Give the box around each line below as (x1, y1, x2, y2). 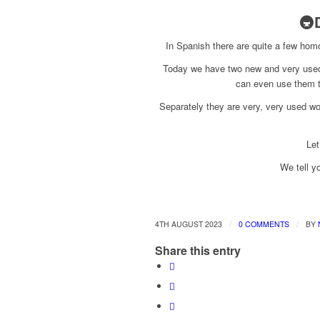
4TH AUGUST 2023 (155, 219, 222, 230)
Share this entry (155, 242, 241, 259)
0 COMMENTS (239, 219, 289, 230)
